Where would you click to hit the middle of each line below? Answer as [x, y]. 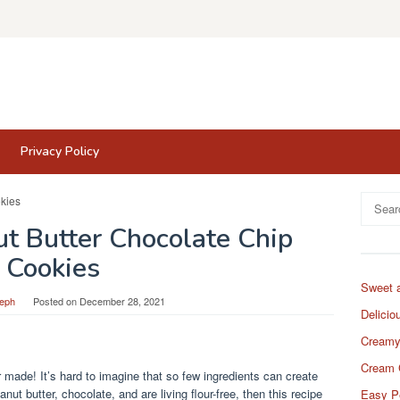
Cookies [53, 268]
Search [379, 200]
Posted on [56, 300]
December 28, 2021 [122, 300]
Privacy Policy [60, 151]
